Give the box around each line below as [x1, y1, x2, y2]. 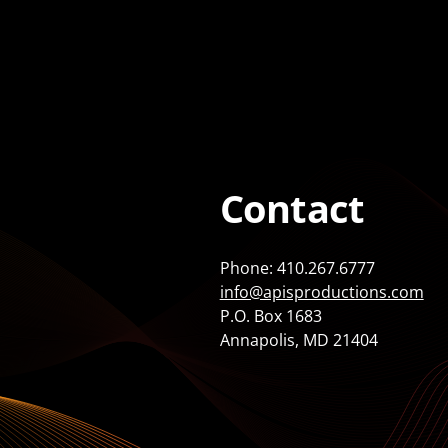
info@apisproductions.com [219, 281, 424, 304]
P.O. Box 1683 [219, 305, 322, 328]
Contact [219, 182, 365, 235]
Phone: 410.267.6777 [219, 257, 375, 280]
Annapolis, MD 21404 [219, 329, 378, 352]
